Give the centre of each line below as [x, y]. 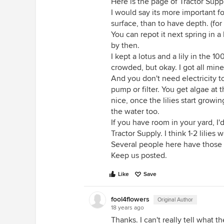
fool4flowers [130, 199]
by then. [125, 45]
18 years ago [127, 208]
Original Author [175, 200]
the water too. [135, 111]
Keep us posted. [139, 155]
